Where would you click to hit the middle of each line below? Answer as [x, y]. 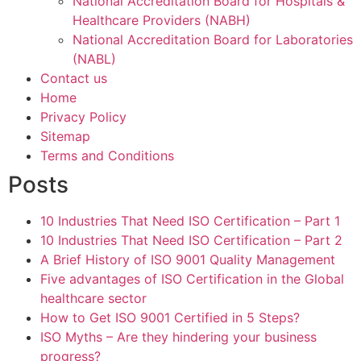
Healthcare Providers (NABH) [162, 20]
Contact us [74, 78]
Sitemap [65, 136]
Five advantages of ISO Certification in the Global [192, 279]
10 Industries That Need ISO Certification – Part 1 [190, 221]
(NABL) [94, 59]
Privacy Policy [83, 117]
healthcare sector [93, 298]
